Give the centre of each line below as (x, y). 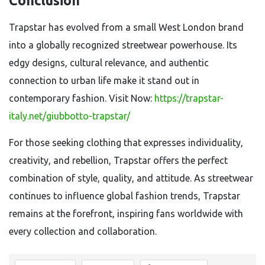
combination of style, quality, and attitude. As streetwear (131, 178)
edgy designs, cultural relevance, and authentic (109, 63)
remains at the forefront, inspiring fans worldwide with (126, 214)
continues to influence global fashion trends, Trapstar (125, 196)
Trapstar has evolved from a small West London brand (126, 27)
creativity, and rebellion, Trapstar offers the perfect (118, 160)
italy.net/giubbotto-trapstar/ (70, 116)
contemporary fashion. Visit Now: (82, 98)
